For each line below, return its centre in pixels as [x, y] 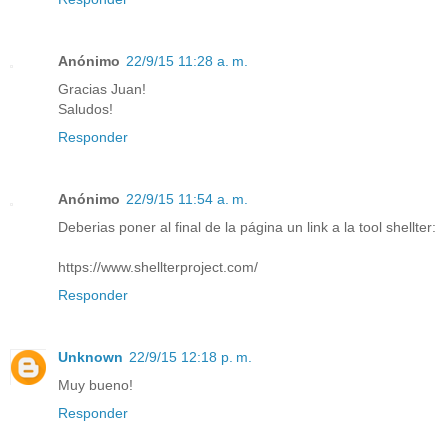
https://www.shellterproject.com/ [158, 266]
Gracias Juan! [102, 88]
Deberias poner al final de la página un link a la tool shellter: [247, 226]
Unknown [90, 356]
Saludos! [85, 108]
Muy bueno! [95, 384]
